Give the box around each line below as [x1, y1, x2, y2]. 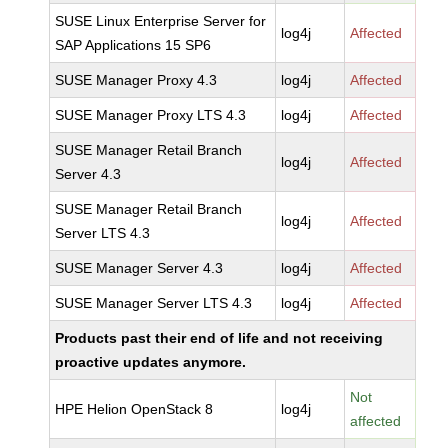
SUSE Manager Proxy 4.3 [55, 72, 218, 88]
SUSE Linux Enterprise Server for [55, 13, 267, 29]
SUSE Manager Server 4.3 [55, 260, 224, 276]
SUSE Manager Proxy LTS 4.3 [55, 107, 247, 123]
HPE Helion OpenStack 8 [55, 401, 214, 417]
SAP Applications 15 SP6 [55, 37, 212, 53]
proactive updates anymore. [55, 354, 247, 370]
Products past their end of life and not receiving [55, 330, 384, 346]
